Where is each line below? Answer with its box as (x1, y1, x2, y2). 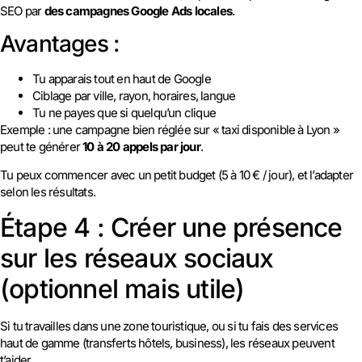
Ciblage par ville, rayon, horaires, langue (32, 87, 236, 103)
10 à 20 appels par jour (82, 138, 200, 154)
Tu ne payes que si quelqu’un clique (32, 104, 217, 120)
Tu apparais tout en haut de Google (32, 70, 211, 86)
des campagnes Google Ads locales (44, 2, 233, 19)
